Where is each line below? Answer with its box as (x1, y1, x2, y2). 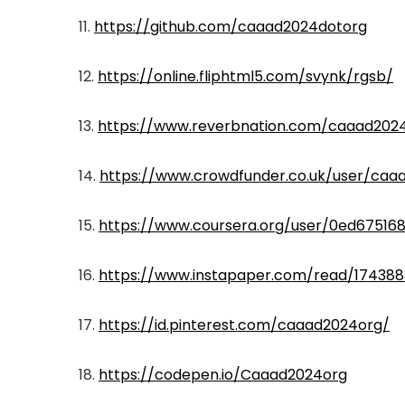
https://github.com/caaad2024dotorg (94, 16, 367, 37)
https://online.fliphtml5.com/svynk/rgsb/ (98, 66, 393, 87)
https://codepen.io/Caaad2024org (99, 364, 347, 385)
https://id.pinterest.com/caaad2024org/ (99, 315, 390, 335)
